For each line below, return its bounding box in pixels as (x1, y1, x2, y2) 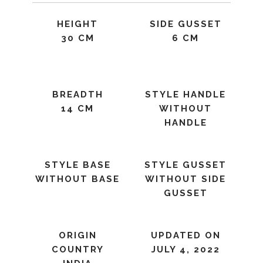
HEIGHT (57, 19, 98, 29)
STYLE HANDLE (145, 89, 226, 100)
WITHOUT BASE (35, 174, 120, 184)
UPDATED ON (150, 230, 221, 241)
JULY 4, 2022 (151, 244, 220, 255)
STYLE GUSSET (144, 160, 227, 170)
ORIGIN (58, 230, 97, 241)
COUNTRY (51, 244, 104, 255)
